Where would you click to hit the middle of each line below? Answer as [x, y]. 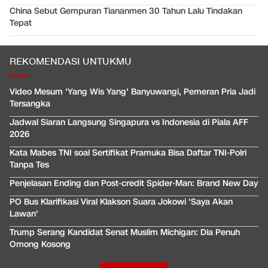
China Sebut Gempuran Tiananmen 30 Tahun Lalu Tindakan [126, 11]
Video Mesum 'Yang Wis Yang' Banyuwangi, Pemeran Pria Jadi [133, 92]
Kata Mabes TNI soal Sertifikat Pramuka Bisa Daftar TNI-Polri [128, 153]
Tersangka [30, 104]
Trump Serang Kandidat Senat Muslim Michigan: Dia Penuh [125, 233]
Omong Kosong [40, 245]
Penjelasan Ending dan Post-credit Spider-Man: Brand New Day [134, 184]
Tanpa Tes [29, 165]
